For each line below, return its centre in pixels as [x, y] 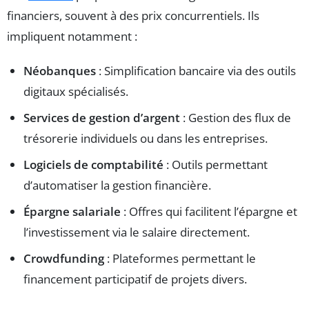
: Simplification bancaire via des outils [196, 71]
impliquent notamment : [72, 37]
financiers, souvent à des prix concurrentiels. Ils [133, 16]
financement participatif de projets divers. [135, 279]
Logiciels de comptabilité [93, 165]
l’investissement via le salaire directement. [137, 232]
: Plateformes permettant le [180, 259]
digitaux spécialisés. [76, 92]
